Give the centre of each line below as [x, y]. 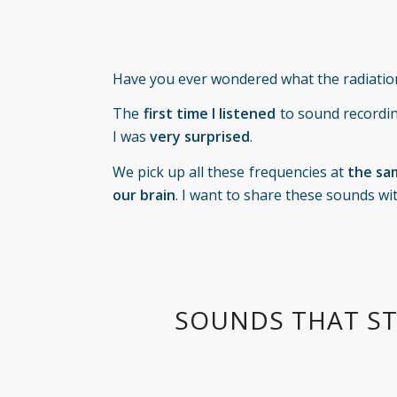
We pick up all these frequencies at [230, 171]
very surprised [200, 137]
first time [175, 114]
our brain [144, 195]
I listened [244, 114]
